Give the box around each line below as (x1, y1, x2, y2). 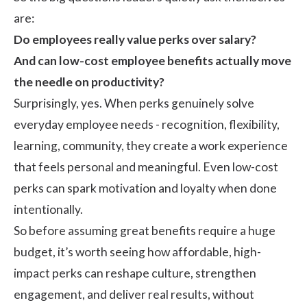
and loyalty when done (156, 180, 277, 195)
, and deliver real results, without (82, 286, 254, 302)
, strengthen (191, 265, 256, 280)
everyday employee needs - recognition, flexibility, (14, 116, 280, 132)
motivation (99, 180, 156, 195)
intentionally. (14, 201, 83, 217)
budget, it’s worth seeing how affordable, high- (14, 244, 261, 259)
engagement (14, 286, 82, 302)
